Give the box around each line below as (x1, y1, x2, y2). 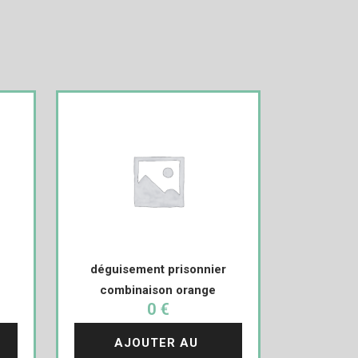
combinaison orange (100, 283, 217, 297)
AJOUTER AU (113, 336, 202, 350)
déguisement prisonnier (89, 262, 226, 276)
